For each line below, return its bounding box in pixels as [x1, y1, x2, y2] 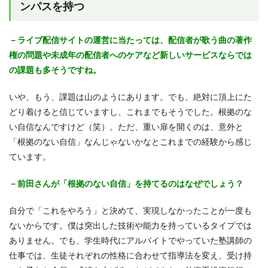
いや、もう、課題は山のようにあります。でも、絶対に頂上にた [9, 92, 252, 102]
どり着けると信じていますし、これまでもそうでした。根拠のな [9, 106, 252, 117]
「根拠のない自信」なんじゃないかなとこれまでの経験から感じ [9, 136, 252, 147]
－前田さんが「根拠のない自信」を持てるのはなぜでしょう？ [9, 178, 243, 188]
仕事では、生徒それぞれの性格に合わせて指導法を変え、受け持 [9, 250, 252, 260]
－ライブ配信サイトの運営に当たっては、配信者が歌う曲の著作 [9, 35, 252, 45]
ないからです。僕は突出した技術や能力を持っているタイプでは [9, 220, 252, 230]
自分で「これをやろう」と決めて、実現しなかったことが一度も [9, 205, 252, 215]
